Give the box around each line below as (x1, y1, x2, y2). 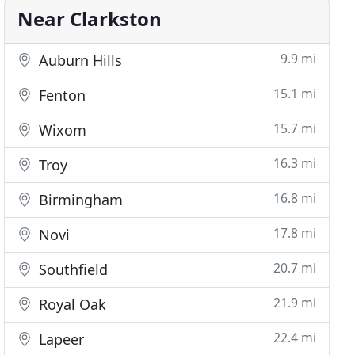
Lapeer (35, 330, 85, 349)
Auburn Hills (35, 51, 123, 70)
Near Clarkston (17, 6, 162, 32)
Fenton (35, 86, 86, 105)
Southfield (35, 260, 109, 279)
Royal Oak (35, 295, 107, 314)
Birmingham (35, 190, 124, 209)
